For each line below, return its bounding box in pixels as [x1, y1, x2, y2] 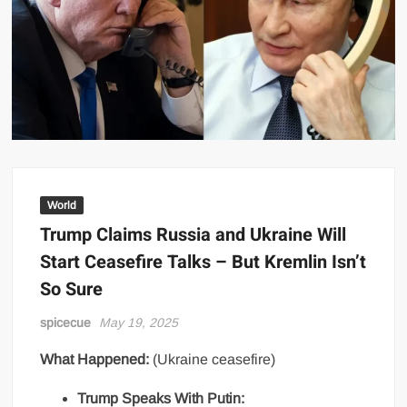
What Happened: [40, 352, 150, 368]
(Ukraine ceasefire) [149, 352, 276, 368]
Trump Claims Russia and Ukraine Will [40, 222, 347, 249]
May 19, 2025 [99, 315, 179, 331]
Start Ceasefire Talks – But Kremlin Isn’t [40, 249, 367, 276]
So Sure [40, 276, 104, 303]
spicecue [40, 315, 92, 331]
